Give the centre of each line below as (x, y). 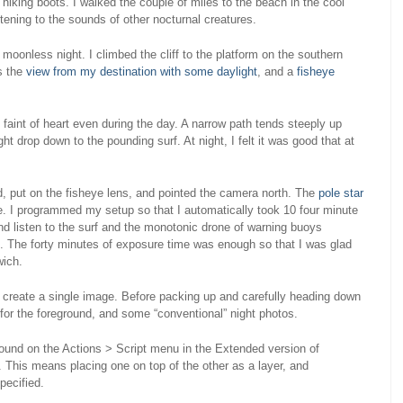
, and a (277, 72)
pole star (341, 193)
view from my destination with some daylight (142, 72)
